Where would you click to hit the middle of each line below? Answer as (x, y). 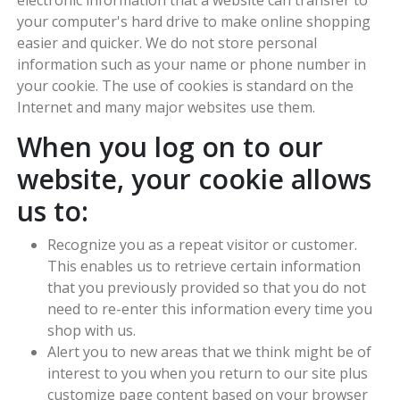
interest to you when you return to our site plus (208, 374)
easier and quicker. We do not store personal (167, 42)
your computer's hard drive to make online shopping (194, 21)
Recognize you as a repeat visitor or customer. (203, 245)
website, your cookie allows (195, 179)
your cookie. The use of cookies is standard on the (186, 85)
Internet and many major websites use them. (167, 107)
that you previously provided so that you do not (207, 288)
